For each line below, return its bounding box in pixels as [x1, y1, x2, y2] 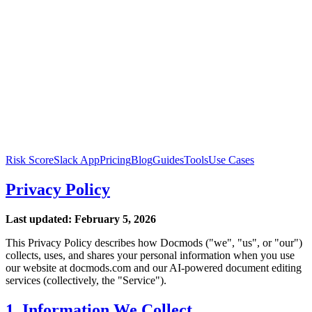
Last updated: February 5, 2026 [6, 212, 156, 225]
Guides [153, 154, 184, 166]
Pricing [100, 154, 131, 166]
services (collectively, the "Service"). [6, 274, 166, 286]
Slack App [54, 154, 100, 166]
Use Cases [208, 154, 254, 166]
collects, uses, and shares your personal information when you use [6, 249, 295, 261]
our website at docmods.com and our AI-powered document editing [6, 261, 302, 274]
